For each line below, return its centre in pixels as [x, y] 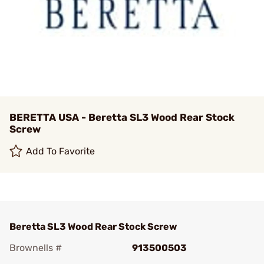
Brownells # [36, 248]
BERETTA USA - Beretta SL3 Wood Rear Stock [122, 117]
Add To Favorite [61, 151]
